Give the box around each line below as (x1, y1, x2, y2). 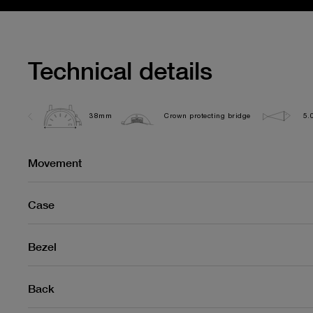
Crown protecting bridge (164, 112, 251, 119)
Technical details (28, 56, 212, 85)
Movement (28, 156, 82, 169)
